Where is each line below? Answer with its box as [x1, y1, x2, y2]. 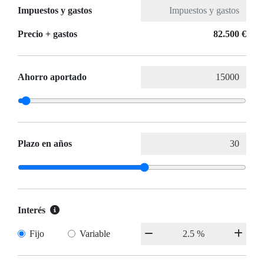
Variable [79, 229, 110, 239]
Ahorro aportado [18, 72, 87, 82]
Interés [18, 205, 45, 216]
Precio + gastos [18, 29, 77, 39]
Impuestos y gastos [18, 5, 92, 16]
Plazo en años [18, 138, 72, 149]
